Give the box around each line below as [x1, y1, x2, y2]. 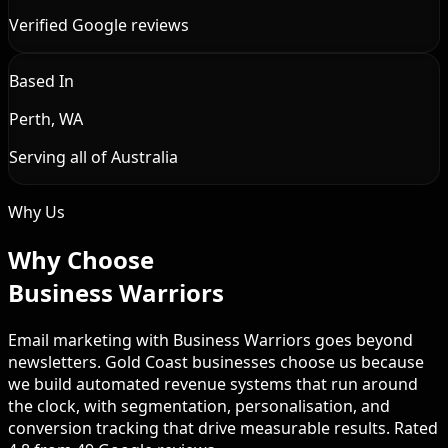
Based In [9, 70, 74, 93]
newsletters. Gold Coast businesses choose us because [8, 351, 424, 374]
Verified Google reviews [9, 14, 189, 37]
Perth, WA [9, 108, 83, 131]
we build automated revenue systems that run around [8, 373, 418, 396]
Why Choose [8, 243, 154, 277]
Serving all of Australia [9, 146, 178, 169]
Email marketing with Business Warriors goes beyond [8, 329, 413, 352]
